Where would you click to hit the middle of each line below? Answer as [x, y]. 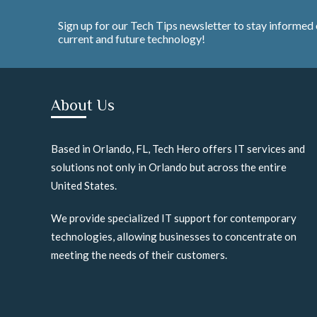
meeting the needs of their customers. [139, 255]
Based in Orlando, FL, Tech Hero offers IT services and [178, 149]
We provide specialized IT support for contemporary [174, 218]
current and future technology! [132, 39]
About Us [83, 105]
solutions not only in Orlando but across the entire [169, 167]
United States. [84, 185]
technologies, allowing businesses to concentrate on [174, 236]
